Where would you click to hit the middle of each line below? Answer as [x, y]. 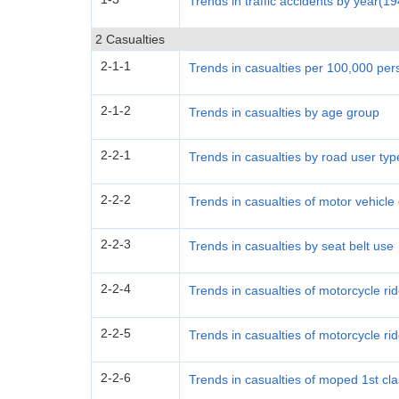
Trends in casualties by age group [284, 112]
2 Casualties [130, 39]
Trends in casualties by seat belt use [291, 246]
